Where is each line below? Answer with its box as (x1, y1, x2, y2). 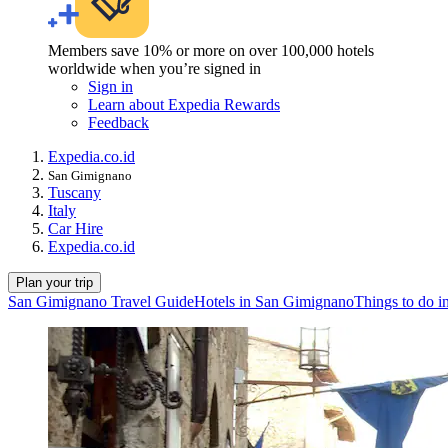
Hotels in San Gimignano (194, 293, 354, 311)
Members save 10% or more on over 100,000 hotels (48, 42, 374, 60)
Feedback (88, 114, 149, 132)
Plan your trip (16, 275, 93, 291)
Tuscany (48, 184, 101, 202)
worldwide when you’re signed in (48, 60, 261, 78)
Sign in (88, 78, 133, 96)
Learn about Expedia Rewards (88, 96, 280, 114)
